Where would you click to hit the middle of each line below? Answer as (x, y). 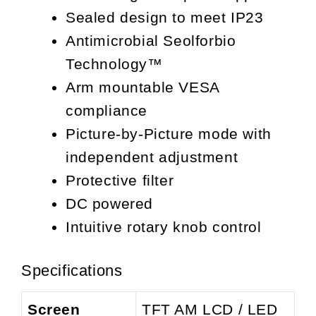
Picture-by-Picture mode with (169, 134)
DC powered (109, 204)
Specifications (72, 270)
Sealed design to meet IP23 (165, 18)
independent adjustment (152, 157)
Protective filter (120, 181)
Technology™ (114, 64)
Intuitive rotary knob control (164, 227)
